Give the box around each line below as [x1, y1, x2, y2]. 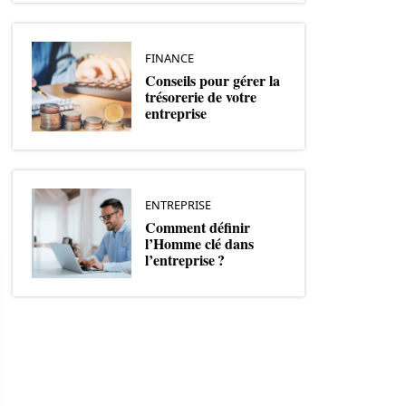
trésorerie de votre [145, 85, 256, 107]
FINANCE [145, 49, 194, 66]
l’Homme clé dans [145, 232, 254, 254]
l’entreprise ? [145, 248, 225, 270]
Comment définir [145, 216, 250, 237]
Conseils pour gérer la [145, 69, 280, 91]
